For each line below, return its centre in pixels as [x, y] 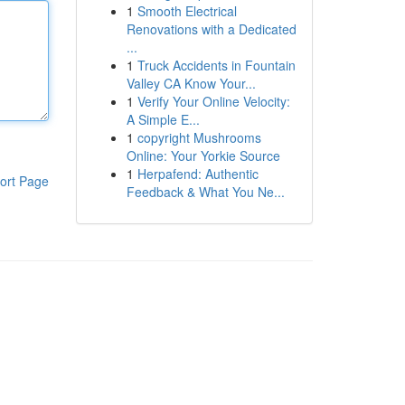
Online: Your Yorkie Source [203, 155]
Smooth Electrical [187, 11]
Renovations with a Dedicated [211, 29]
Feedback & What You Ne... [205, 192]
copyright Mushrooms [199, 137]
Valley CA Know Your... [191, 83]
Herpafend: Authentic [198, 174]
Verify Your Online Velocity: [213, 101]
